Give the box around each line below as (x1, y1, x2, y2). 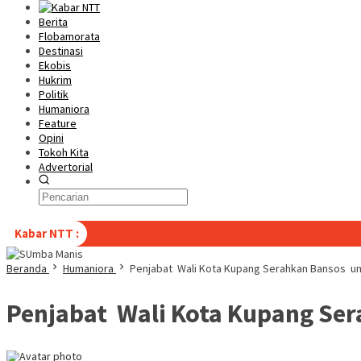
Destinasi (39, 44, 83, 58)
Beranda (6, 261, 47, 276)
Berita (39, 15, 68, 29)
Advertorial (39, 160, 93, 174)
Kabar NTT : (15, 226, 79, 241)
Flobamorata (39, 29, 100, 44)
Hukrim (39, 73, 72, 87)
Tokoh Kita (39, 145, 89, 160)
